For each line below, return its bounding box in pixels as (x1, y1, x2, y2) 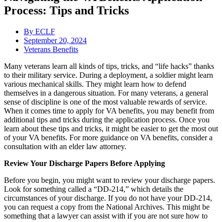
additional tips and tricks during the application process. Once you (4, 115, 210, 124)
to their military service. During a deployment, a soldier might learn (4, 71, 213, 80)
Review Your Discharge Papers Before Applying (4, 159, 165, 168)
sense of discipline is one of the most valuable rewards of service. (4, 98, 207, 107)
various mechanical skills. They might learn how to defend (4, 80, 186, 89)
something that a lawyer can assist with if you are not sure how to (4, 212, 208, 221)
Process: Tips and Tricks (4, 4, 129, 17)
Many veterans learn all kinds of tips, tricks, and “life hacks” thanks (4, 62, 214, 71)
